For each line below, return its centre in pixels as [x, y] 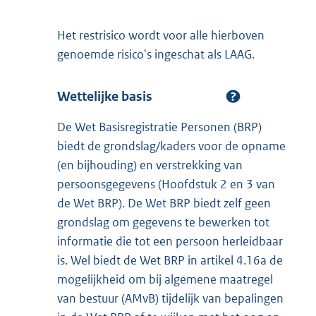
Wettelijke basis [105, 96]
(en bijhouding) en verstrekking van [150, 165]
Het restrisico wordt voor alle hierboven [161, 35]
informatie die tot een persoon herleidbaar [170, 242]
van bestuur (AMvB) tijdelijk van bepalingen [170, 299]
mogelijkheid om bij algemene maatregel [165, 280]
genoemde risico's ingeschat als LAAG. [156, 54]
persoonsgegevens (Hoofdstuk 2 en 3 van [166, 184]
